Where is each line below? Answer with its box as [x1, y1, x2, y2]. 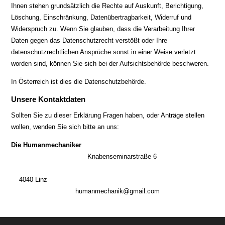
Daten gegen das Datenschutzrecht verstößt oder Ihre [11, 37, 168, 44]
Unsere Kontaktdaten [11, 95, 86, 103]
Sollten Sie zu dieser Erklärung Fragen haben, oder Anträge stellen [11, 111, 205, 119]
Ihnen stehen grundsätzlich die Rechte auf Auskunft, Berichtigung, [11, 2, 204, 10]
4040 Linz [11, 176, 210, 183]
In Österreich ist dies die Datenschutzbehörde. [11, 78, 147, 85]
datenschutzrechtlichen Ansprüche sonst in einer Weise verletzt [11, 48, 196, 56]
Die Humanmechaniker [11, 141, 212, 149]
